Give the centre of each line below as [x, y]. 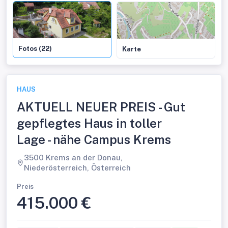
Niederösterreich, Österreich [78, 168]
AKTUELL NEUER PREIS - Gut [101, 107]
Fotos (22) [35, 48]
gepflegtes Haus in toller [89, 123]
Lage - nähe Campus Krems [94, 139]
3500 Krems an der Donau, [74, 158]
